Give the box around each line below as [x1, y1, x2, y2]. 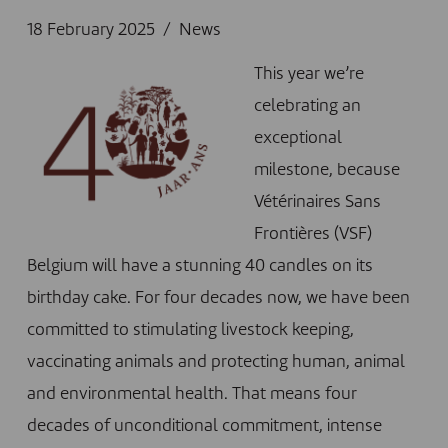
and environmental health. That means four [26, 386, 357, 403]
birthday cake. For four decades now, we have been [26, 290, 410, 307]
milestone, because [253, 162, 400, 179]
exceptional [253, 130, 342, 147]
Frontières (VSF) [253, 226, 372, 243]
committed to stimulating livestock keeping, [26, 322, 354, 339]
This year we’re [253, 66, 364, 83]
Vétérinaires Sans [253, 194, 381, 211]
